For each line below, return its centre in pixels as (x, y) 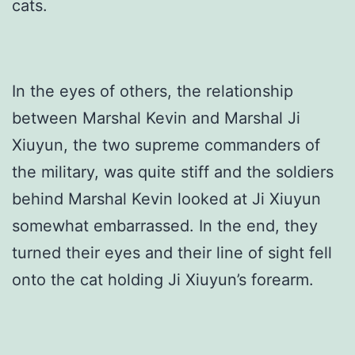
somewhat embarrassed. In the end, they (165, 225)
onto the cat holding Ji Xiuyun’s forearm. (163, 279)
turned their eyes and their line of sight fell (172, 252)
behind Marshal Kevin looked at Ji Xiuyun (166, 198)
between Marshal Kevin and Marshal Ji (156, 118)
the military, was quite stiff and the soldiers (173, 172)
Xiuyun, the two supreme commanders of (166, 145)
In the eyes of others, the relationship (153, 91)
